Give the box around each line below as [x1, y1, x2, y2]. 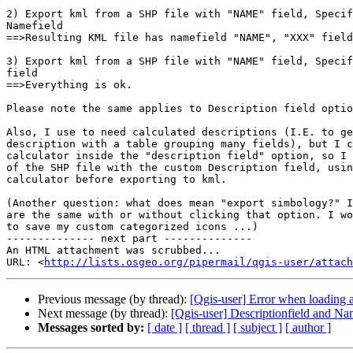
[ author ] [285, 321, 331, 335]
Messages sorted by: [38, 321, 144, 335]
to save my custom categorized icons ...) [6, 221, 258, 233]
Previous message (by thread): [38, 292, 190, 307]
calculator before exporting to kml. [6, 173, 227, 186]
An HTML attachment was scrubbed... [6, 244, 221, 257]
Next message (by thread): [38, 307, 171, 321]
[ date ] [147, 321, 182, 335]
